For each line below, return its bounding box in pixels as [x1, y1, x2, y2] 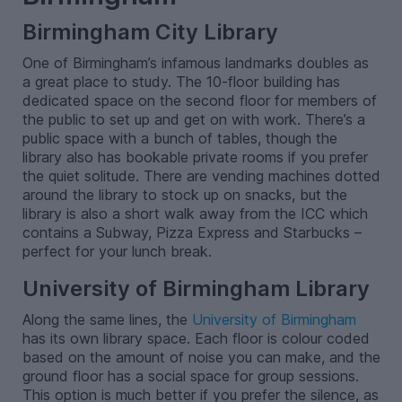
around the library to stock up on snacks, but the [22, 185, 347, 204]
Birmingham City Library [22, 18, 278, 45]
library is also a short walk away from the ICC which [22, 204, 368, 223]
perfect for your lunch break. [22, 241, 216, 260]
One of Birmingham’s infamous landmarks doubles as [22, 53, 369, 72]
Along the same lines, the [22, 310, 192, 329]
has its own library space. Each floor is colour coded [22, 329, 370, 348]
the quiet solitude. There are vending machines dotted [22, 166, 380, 185]
